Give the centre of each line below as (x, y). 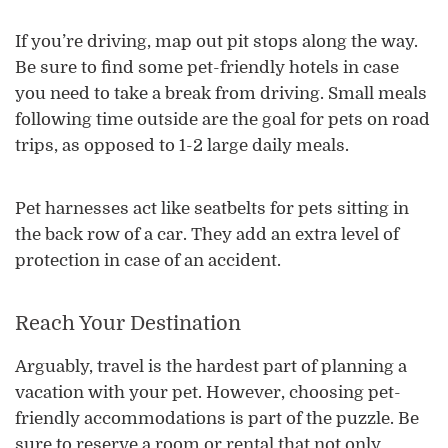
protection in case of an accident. (150, 260)
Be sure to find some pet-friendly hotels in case (207, 67)
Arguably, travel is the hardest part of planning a (211, 366)
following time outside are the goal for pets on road (222, 119)
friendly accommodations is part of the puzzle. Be (217, 418)
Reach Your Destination (128, 323)
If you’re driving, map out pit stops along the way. (216, 41)
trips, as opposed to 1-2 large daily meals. (184, 145)
